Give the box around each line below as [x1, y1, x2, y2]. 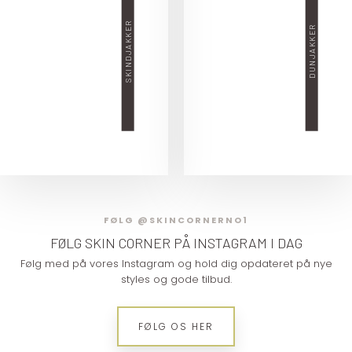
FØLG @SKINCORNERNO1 [104, 213, 248, 226]
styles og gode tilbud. [120, 271, 232, 287]
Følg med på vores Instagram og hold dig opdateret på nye [20, 255, 332, 271]
